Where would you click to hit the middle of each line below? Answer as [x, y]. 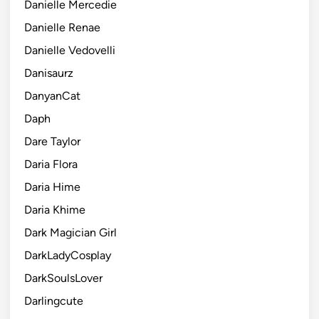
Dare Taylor [52, 141]
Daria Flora [51, 164]
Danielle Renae [62, 27]
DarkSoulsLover [63, 278]
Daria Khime [55, 209]
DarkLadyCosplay [68, 255]
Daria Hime [52, 187]
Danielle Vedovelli [70, 50]
